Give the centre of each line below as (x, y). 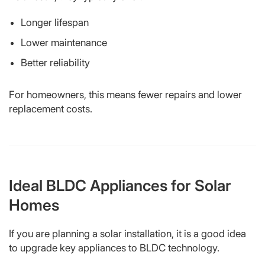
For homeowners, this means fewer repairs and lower (125, 94)
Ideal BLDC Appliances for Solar (120, 185)
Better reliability (55, 62)
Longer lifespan (55, 22)
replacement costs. (51, 109)
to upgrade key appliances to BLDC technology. (114, 248)
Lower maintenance (64, 42)
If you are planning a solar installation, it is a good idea (127, 233)
